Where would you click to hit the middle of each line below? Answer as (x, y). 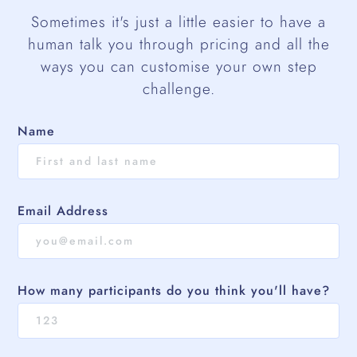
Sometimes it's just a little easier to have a (178, 22)
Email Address (63, 212)
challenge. (178, 89)
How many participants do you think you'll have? (174, 291)
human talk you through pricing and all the (178, 45)
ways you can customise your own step (178, 67)
